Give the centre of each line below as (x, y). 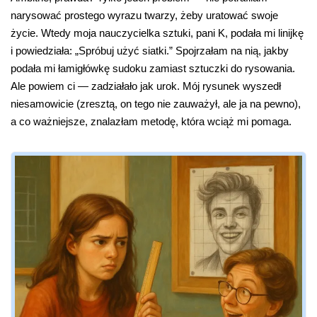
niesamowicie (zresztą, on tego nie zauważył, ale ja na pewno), (156, 103)
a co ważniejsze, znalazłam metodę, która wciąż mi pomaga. (151, 121)
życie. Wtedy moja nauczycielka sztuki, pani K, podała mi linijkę (157, 33)
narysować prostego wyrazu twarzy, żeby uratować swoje (144, 15)
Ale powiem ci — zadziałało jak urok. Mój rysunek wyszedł (146, 86)
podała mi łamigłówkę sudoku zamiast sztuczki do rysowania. (153, 68)
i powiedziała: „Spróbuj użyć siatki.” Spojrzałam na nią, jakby (150, 50)
